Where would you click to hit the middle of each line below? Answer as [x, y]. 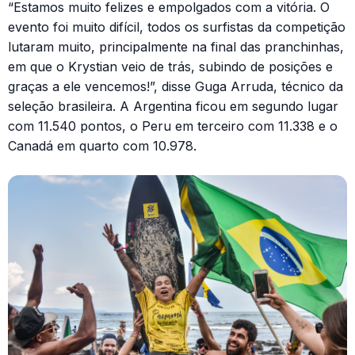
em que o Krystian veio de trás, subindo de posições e [170, 66]
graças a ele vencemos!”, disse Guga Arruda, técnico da [176, 86]
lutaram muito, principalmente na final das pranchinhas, [176, 46]
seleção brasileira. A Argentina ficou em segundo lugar [173, 106]
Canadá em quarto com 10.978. [102, 145]
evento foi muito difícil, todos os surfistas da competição [177, 27]
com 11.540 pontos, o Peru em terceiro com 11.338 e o [173, 126]
